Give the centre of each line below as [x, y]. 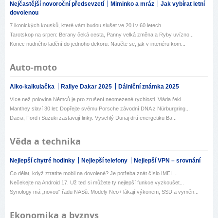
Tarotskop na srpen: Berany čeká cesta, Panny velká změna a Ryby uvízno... [102, 35]
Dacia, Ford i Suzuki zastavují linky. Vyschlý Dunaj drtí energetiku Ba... [93, 118]
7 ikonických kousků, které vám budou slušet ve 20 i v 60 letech [85, 26]
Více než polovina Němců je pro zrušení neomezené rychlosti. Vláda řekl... [98, 100]
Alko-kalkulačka [33, 87]
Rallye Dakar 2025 [87, 87]
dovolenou [24, 13]
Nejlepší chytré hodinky [43, 161]
